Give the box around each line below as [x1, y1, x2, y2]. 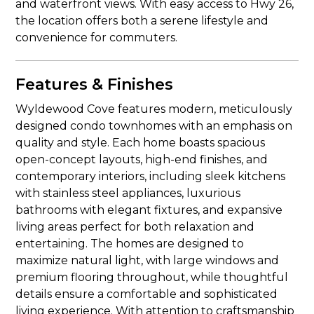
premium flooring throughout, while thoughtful [15, 271, 289, 284]
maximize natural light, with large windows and [15, 254, 280, 267]
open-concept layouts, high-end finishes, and [15, 153, 268, 166]
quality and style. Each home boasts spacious [15, 136, 266, 149]
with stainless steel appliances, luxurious [15, 186, 241, 200]
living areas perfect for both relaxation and [15, 220, 255, 233]
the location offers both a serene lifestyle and [15, 14, 269, 27]
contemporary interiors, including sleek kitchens [15, 170, 286, 183]
